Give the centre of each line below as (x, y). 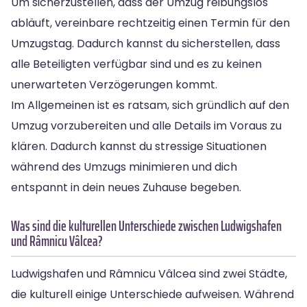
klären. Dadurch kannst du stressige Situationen (139, 146)
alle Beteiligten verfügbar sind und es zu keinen (136, 64)
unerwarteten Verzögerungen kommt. (114, 84)
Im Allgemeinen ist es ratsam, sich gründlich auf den (150, 105)
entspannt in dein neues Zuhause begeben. (126, 187)
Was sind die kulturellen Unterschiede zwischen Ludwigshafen (146, 225)
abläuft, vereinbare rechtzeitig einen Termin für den (150, 23)
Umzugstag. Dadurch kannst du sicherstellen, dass (146, 43)
